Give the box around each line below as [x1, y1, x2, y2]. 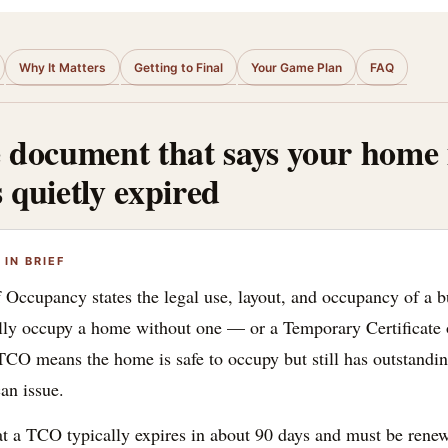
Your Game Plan [251, 60, 342, 75]
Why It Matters [19, 60, 106, 75]
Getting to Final [134, 60, 223, 75]
